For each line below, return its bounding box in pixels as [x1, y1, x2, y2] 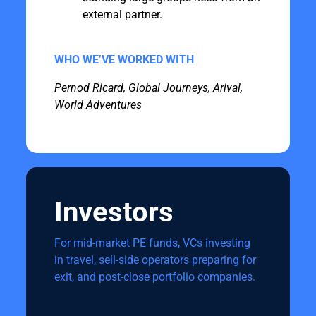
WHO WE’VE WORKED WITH [54, 53, 194, 66]
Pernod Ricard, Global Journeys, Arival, [54, 81, 243, 95]
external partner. [82, 8, 162, 21]
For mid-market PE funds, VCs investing [54, 236, 250, 250]
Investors [54, 195, 174, 229]
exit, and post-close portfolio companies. [54, 270, 258, 284]
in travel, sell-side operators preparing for [54, 253, 256, 267]
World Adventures [54, 98, 142, 111]
